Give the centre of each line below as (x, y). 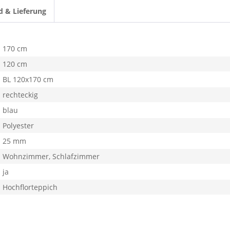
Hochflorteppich (30, 187)
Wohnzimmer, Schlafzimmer (51, 156)
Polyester (18, 126)
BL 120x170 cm (28, 79)
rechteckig (20, 95)
